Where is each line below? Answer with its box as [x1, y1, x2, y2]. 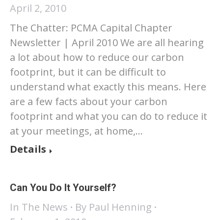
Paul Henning [89, 200, 152, 214]
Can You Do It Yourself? [10, 182, 116, 193]
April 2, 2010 [10, 1, 66, 15]
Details [10, 142, 46, 156]
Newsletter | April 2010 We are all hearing [10, 36, 204, 49]
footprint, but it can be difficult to [10, 65, 166, 79]
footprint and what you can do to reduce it [10, 110, 207, 123]
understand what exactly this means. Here [10, 80, 206, 93]
